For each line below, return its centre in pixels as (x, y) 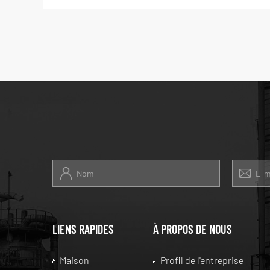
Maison (74, 260)
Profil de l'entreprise (202, 260)
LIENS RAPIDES (83, 229)
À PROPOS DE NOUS (192, 229)
